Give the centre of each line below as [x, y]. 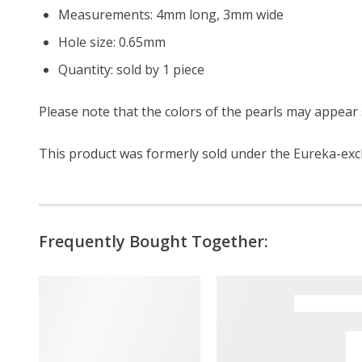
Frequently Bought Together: [154, 241]
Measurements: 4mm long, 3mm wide [171, 14]
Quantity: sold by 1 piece [131, 69]
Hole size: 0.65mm [112, 42]
